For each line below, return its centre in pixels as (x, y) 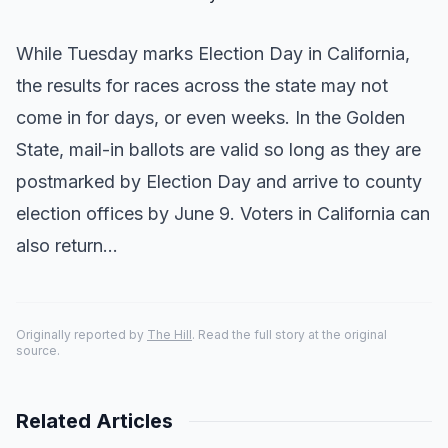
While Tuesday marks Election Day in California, (213, 53)
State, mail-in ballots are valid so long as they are (218, 149)
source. (38, 350)
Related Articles (94, 421)
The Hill (169, 334)
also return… (67, 245)
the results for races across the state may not (202, 85)
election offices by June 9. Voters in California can (223, 213)
